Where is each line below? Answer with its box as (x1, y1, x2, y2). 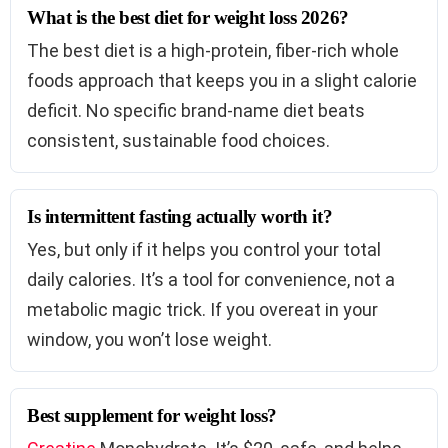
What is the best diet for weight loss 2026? (27, 7, 349, 29)
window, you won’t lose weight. (27, 329, 272, 351)
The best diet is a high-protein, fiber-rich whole (27, 40, 399, 62)
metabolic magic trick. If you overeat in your (27, 299, 378, 321)
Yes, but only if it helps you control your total (27, 239, 381, 261)
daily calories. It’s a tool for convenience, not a (27, 269, 395, 291)
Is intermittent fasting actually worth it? (27, 206, 333, 228)
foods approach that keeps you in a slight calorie (27, 70, 417, 92)
